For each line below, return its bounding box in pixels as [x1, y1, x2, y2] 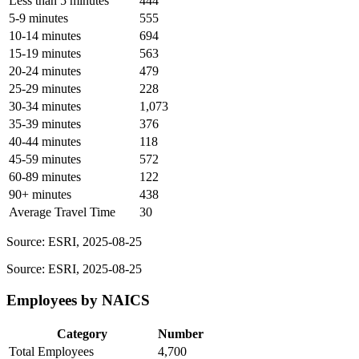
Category [56, 326, 107, 341]
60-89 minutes [9, 170, 81, 184]
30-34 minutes [9, 99, 81, 114]
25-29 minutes [9, 82, 81, 96]
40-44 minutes [9, 135, 81, 149]
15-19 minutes [9, 46, 81, 61]
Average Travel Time [9, 205, 115, 220]
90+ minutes [9, 188, 71, 202]
